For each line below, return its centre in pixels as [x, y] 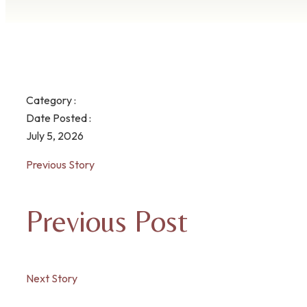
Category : [51, 100]
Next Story [52, 278]
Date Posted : [59, 118]
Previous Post [107, 221]
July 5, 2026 [55, 136]
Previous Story [60, 164]
